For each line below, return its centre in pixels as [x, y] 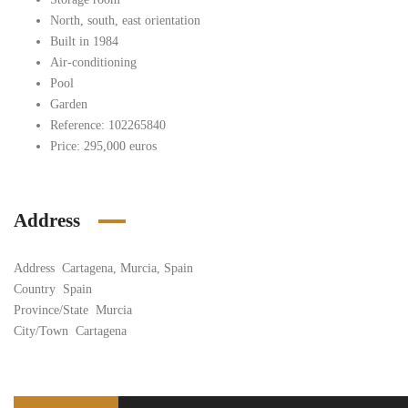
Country [35, 289]
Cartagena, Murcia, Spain [127, 268]
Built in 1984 [84, 41]
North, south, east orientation [125, 20]
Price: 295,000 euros [103, 146]
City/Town [41, 331]
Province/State [51, 310]
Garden [69, 104]
